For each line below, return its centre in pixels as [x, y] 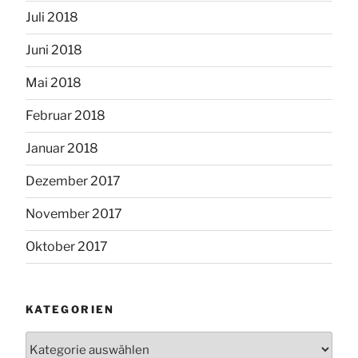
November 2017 [74, 213]
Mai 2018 [54, 82]
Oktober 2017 [67, 246]
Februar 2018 [66, 115]
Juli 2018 [52, 17]
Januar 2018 [62, 148]
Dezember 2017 [73, 181]
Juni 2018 [54, 50]
